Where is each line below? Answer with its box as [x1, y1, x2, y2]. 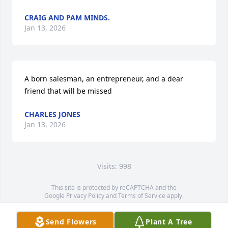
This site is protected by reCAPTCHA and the [51, 183, 177, 192]
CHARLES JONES [24, 109, 80, 119]
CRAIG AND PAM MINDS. [24, 13, 110, 22]
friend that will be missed [24, 86, 112, 96]
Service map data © [44, 208, 102, 216]
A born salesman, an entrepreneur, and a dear [24, 74, 183, 83]
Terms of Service [118, 191, 165, 200]
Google [44, 191, 66, 200]
